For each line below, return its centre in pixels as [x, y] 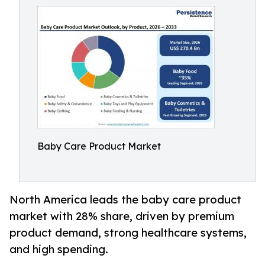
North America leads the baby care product [125, 200]
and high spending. [59, 249]
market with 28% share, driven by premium [122, 216]
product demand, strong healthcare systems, [128, 233]
